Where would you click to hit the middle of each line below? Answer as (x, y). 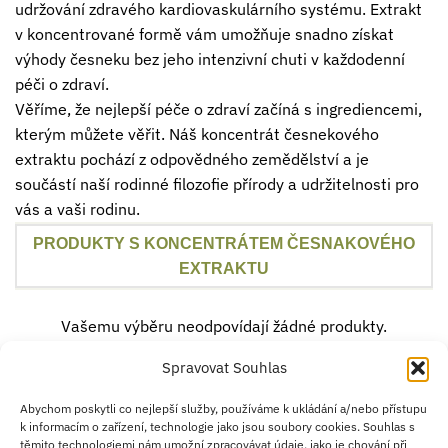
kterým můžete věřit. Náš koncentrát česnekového (197, 134)
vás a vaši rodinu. (77, 209)
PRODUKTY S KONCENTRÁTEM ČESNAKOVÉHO (224, 243)
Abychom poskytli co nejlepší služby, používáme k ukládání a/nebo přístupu (223, 409)
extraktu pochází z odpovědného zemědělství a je (192, 159)
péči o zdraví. (62, 84)
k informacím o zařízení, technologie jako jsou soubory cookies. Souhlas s (217, 427)
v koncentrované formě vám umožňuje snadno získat (204, 34)
